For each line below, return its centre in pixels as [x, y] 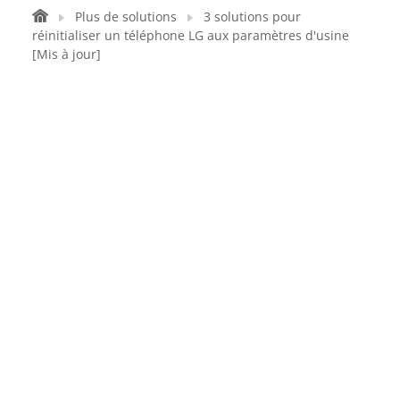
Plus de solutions [126, 16]
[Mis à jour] [67, 54]
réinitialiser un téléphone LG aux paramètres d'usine [191, 35]
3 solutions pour [252, 16]
